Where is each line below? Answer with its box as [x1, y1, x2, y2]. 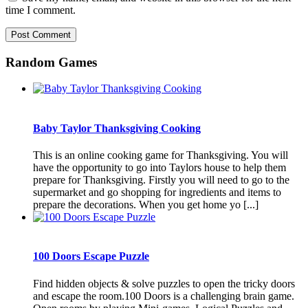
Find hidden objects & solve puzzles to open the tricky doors [33, 277, 295, 289]
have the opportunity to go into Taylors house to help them [33, 161, 286, 173]
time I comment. [5, 4, 76, 16]
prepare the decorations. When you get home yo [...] [33, 198, 258, 210]
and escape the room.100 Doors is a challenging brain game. [33, 289, 294, 302]
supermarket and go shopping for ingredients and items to [33, 186, 281, 198]
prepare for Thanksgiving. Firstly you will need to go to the [33, 173, 289, 186]
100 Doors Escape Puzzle [33, 250, 149, 263]
